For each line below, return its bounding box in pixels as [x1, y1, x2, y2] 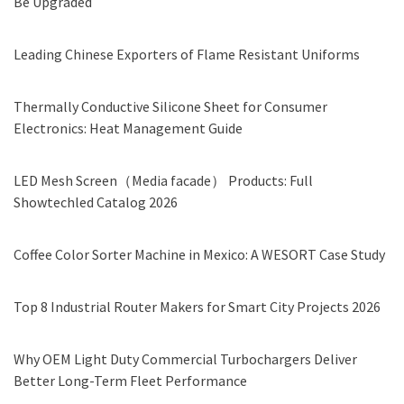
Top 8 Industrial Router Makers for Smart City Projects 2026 [14, 298, 381, 317]
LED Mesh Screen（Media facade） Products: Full [14, 171, 313, 190]
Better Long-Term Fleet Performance [14, 372, 247, 390]
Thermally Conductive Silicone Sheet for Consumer [14, 97, 327, 116]
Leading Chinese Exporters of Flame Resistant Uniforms [14, 45, 360, 64]
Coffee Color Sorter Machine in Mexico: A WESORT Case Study [14, 245, 385, 264]
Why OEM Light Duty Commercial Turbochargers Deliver [14, 350, 357, 369]
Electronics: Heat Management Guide [14, 119, 243, 138]
